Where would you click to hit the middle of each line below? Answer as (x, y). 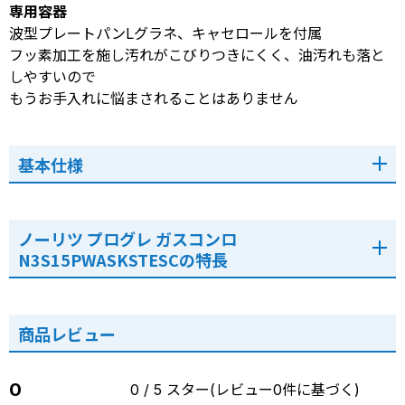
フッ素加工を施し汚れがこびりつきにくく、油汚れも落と (197, 55)
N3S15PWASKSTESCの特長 (123, 259)
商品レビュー (67, 333)
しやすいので (52, 76)
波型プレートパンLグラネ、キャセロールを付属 (165, 33)
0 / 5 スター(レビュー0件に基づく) (245, 389)
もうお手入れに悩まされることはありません (154, 98)
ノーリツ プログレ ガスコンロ (127, 238)
